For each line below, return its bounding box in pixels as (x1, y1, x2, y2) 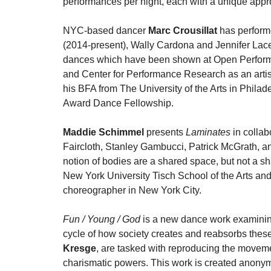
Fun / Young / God (63, 214, 140, 224)
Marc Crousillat (148, 25, 220, 36)
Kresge (63, 243, 96, 253)
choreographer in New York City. (63, 185, 201, 195)
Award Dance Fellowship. (63, 98, 174, 108)
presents (146, 127, 186, 137)
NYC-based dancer (63, 25, 148, 36)
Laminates (186, 127, 230, 137)
